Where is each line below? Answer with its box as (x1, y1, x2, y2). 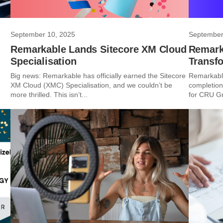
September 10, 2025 (10, 30, 76, 38)
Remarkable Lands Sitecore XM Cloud (10, 44, 187, 55)
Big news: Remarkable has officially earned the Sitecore (10, 72, 186, 80)
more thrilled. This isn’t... (10, 91, 88, 99)
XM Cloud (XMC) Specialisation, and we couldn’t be (10, 81, 173, 89)
